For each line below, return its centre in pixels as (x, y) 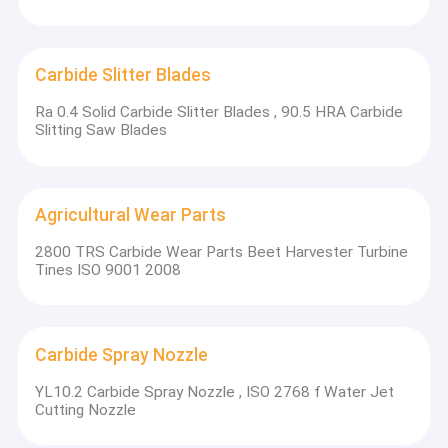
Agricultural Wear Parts (131, 215)
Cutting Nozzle (86, 409)
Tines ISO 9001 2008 (108, 269)
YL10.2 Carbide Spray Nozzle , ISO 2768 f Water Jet (215, 391)
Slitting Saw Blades (101, 130)
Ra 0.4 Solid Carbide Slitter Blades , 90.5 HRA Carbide (219, 112)
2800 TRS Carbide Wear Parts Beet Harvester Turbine (222, 251)
